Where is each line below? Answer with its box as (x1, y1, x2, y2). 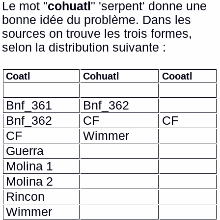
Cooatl (162, 70, 193, 82)
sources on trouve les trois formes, (2, 27, 192, 41)
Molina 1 (6, 160, 54, 173)
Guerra (6, 144, 44, 158)
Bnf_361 (6, 99, 53, 112)
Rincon (6, 190, 45, 204)
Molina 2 (6, 175, 54, 189)
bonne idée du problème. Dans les (2, 13, 192, 27)
